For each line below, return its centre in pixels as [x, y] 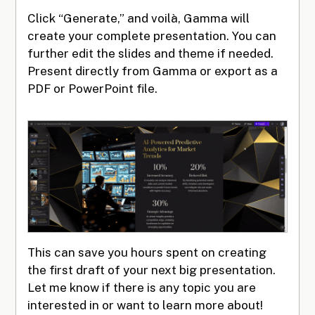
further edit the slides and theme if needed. [151, 53]
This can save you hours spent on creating [147, 252]
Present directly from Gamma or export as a [153, 71]
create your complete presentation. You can [152, 36]
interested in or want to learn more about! [146, 305]
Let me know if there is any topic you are [142, 287]
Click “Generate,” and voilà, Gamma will [139, 18]
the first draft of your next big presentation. [152, 270]
